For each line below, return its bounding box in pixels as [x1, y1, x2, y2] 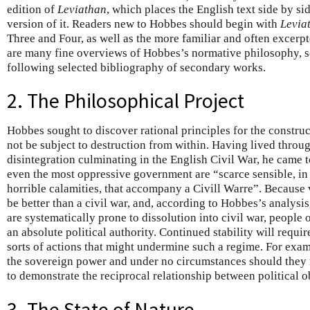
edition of [7, 2, 57, 16]
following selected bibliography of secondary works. [7, 60, 266, 74]
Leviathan [57, 2, 107, 16]
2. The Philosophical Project [7, 88, 244, 114]
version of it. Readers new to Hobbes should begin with [7, 17, 280, 30]
